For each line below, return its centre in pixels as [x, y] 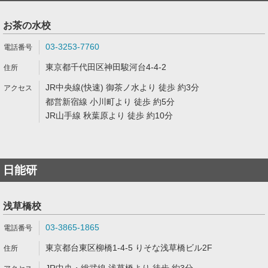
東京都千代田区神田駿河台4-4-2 [106, 67]
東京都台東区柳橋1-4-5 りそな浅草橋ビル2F [129, 248]
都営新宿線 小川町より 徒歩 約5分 [110, 102]
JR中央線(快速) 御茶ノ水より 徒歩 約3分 [122, 87]
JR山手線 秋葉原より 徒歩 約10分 [109, 115]
